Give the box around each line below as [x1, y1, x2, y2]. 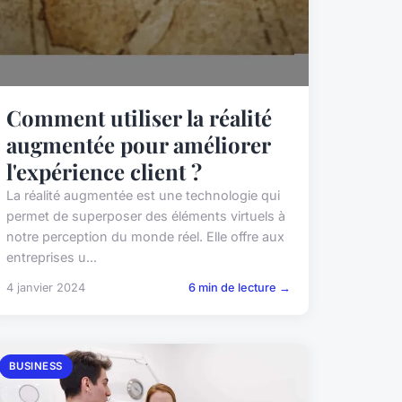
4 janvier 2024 [5, 280, 85, 294]
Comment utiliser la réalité [5, 102, 272, 132]
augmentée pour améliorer [5, 129, 270, 159]
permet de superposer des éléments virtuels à [5, 207, 285, 223]
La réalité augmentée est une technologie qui [5, 187, 280, 203]
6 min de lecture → [188, 280, 291, 294]
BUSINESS [8, 359, 63, 372]
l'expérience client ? [5, 156, 202, 186]
